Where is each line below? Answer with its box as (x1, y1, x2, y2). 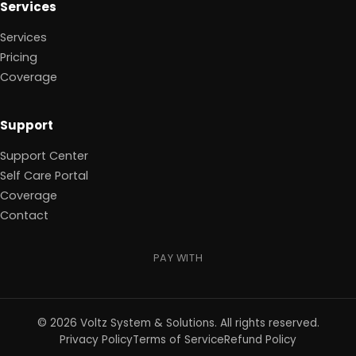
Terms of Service (133, 331, 224, 347)
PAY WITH (153, 250, 203, 265)
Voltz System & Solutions (79, 315, 215, 331)
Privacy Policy (60, 331, 133, 347)
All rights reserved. (219, 315, 319, 331)
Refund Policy (224, 331, 296, 347)
